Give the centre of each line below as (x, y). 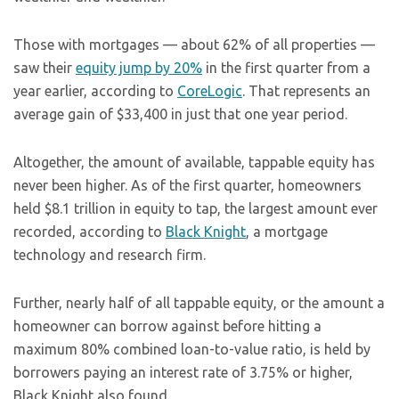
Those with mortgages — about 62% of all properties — (194, 45)
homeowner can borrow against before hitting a (167, 326)
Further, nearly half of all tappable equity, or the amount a (199, 303)
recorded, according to (90, 232)
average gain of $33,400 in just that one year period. (180, 114)
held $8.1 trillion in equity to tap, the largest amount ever (195, 208)
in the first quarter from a (286, 68)
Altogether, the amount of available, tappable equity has (194, 162)
